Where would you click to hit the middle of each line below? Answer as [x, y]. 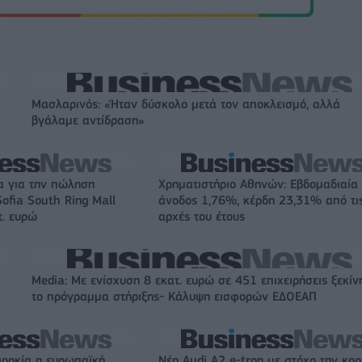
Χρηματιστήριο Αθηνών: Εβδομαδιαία [258, 184]
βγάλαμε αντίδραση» [88, 120]
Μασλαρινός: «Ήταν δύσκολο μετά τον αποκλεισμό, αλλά [186, 104]
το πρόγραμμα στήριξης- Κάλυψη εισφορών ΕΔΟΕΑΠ [174, 296]
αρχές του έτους [202, 216]
